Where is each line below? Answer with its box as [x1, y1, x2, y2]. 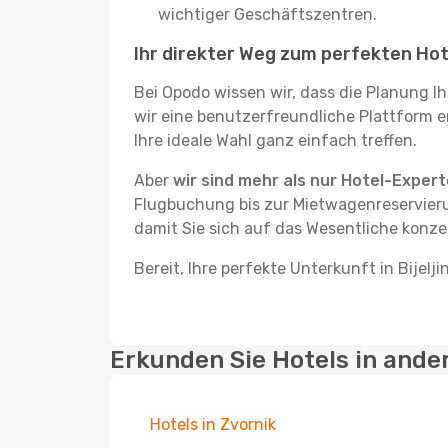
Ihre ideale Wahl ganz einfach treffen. [134, 131, 417, 150]
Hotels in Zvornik [150, 415, 276, 434]
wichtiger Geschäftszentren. [158, 5, 377, 24]
